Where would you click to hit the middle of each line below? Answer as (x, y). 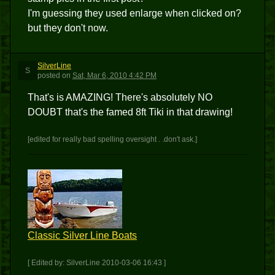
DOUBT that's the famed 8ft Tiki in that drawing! (130, 112)
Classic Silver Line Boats (82, 235)
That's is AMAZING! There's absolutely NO (120, 97)
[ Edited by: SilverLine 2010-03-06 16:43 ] (97, 263)
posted (49, 76)
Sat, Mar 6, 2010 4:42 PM (114, 76)
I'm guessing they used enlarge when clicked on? (134, 13)
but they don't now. (68, 28)
